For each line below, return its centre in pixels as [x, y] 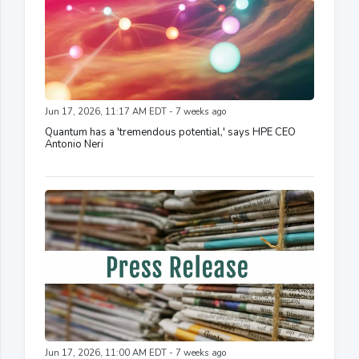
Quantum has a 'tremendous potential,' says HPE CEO [170, 133]
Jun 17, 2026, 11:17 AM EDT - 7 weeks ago [135, 112]
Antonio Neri [74, 145]
